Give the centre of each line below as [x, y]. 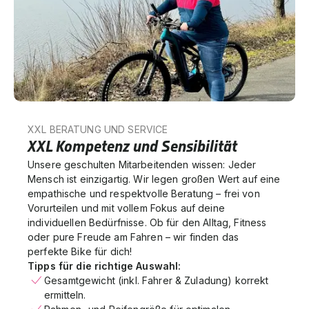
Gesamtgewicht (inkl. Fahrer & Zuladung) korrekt [157, 280]
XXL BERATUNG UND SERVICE [98, 129]
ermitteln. [65, 295]
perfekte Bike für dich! [80, 251]
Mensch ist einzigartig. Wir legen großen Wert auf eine [154, 179]
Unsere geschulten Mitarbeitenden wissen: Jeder [142, 165]
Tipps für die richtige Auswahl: [104, 266]
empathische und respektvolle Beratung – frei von [144, 193]
